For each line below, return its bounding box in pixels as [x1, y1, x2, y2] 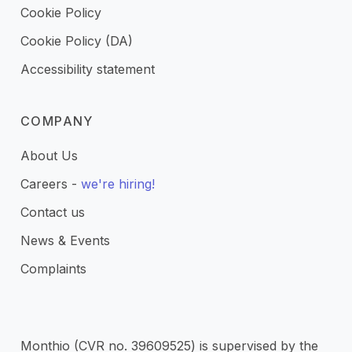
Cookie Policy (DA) [20, 33, 133, 49]
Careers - [20, 176, 81, 192]
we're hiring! [81, 176, 155, 192]
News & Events [20, 233, 110, 248]
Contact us [20, 204, 85, 220]
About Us [20, 148, 78, 163]
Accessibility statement [20, 61, 155, 77]
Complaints [20, 261, 86, 277]
